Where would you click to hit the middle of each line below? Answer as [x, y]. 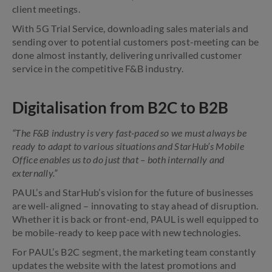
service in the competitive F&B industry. [98, 68]
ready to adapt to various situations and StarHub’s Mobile [128, 146]
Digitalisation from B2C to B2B [120, 107]
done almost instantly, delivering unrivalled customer [127, 55]
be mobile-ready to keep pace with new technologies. [127, 232]
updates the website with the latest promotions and [124, 265]
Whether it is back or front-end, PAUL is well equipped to [136, 219]
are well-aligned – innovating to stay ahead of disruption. [135, 206]
